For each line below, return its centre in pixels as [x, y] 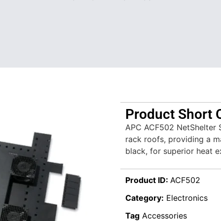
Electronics [187, 198]
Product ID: [148, 180]
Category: [145, 198]
